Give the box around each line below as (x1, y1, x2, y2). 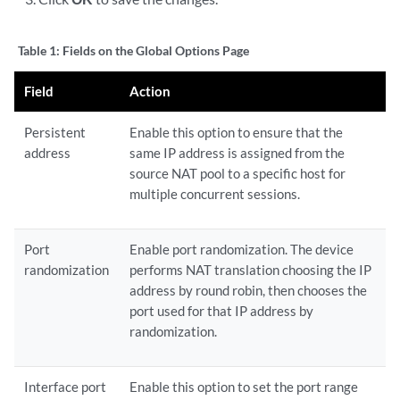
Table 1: (18, 43, 62, 58)
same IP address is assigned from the (129, 145, 346, 161)
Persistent (24, 124, 87, 140)
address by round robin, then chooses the (129, 282, 368, 298)
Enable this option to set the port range (129, 379, 359, 395)
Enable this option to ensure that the (129, 124, 344, 140)
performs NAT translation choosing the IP (129, 262, 372, 278)
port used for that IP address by (129, 303, 314, 319)
